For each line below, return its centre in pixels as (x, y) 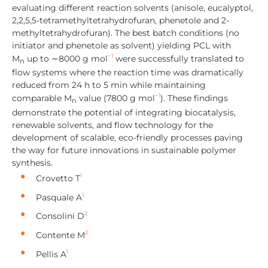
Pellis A (51, 254)
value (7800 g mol (116, 98)
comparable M (42, 98)
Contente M (60, 235)
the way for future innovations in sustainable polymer (124, 150)
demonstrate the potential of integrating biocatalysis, (124, 112)
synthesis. (32, 162)
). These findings (194, 98)
